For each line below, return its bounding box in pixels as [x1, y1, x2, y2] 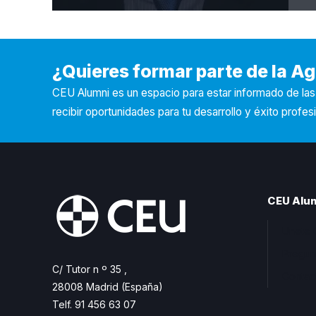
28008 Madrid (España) [52, 281, 163, 293]
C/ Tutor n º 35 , [52, 263, 127, 276]
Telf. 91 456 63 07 [52, 298, 136, 311]
